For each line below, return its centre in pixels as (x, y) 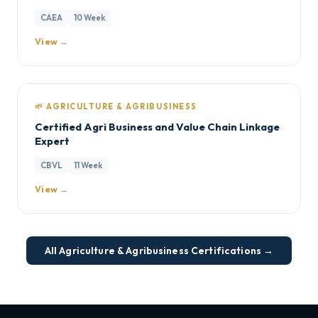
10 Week (89, 17)
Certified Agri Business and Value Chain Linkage (157, 127)
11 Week (88, 165)
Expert (52, 141)
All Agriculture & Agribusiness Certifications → (159, 251)
